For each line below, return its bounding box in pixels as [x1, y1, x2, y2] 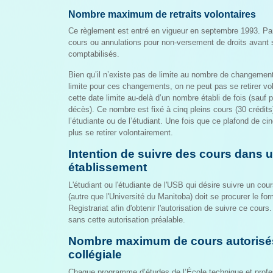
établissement [68, 161, 147, 174]
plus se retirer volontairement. [68, 128, 173, 137]
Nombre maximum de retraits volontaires [68, 9, 256, 19]
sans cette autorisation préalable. [68, 215, 185, 224]
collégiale [68, 248, 122, 261]
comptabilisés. [68, 49, 119, 58]
